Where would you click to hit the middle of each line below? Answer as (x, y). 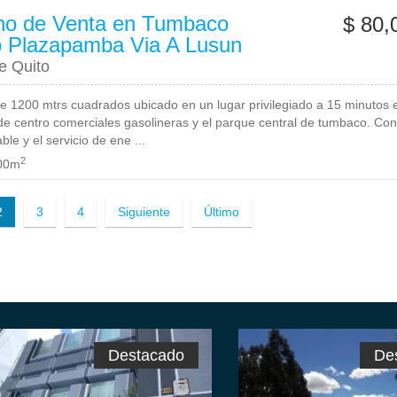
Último (222, 212)
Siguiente (144, 212)
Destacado (146, 355)
